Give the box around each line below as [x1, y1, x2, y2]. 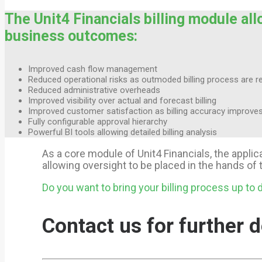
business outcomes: [5, 27, 137, 44]
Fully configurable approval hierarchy [28, 116, 167, 127]
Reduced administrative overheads [28, 85, 160, 96]
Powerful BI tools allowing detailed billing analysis [28, 127, 217, 138]
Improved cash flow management [28, 64, 157, 75]
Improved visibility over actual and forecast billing [28, 95, 216, 106]
